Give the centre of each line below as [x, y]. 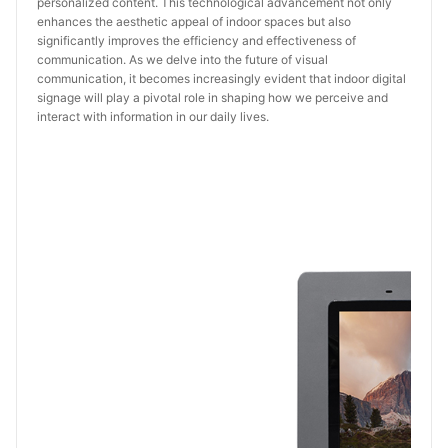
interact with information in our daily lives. [153, 116]
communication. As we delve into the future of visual [182, 59]
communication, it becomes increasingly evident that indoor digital [221, 78]
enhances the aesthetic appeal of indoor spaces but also [194, 21]
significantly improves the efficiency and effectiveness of [196, 40]
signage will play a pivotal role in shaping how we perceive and [212, 97]
